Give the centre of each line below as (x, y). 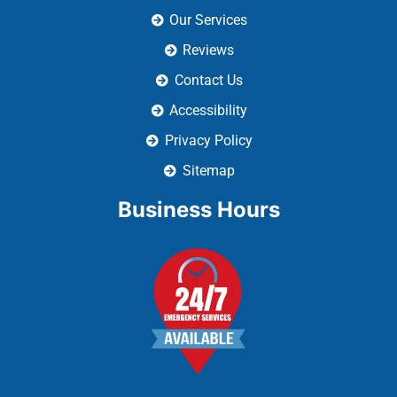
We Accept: (198, 323)
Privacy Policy (208, 54)
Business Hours (198, 123)
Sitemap (208, 84)
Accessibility (209, 24)
